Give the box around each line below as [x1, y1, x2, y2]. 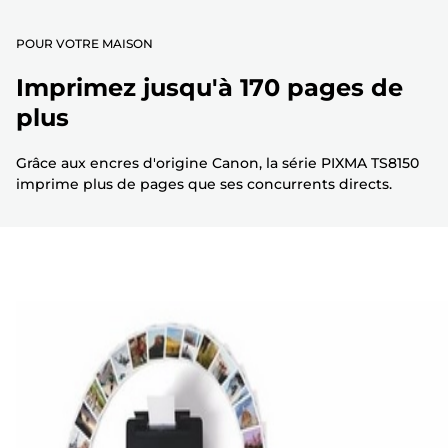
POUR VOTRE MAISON [16, 36, 153, 52]
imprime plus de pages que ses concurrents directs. [16, 175, 392, 194]
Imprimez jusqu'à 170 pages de [16, 73, 403, 103]
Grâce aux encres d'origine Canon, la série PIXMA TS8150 [16, 154, 419, 173]
